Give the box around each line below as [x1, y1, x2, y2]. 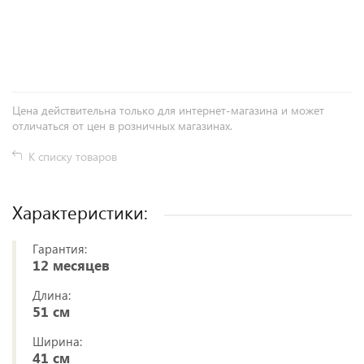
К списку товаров [28, 149, 117, 165]
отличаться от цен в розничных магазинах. [12, 118, 232, 134]
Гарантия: [32, 240, 87, 258]
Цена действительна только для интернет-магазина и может [12, 102, 324, 119]
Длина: [32, 287, 71, 304]
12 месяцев [32, 256, 110, 275]
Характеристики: [12, 200, 148, 225]
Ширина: [32, 333, 82, 350]
